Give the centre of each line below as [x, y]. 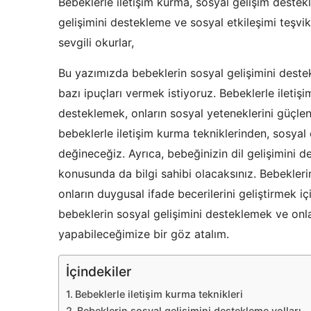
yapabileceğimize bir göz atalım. [144, 234]
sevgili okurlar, [96, 43]
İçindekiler [99, 272]
